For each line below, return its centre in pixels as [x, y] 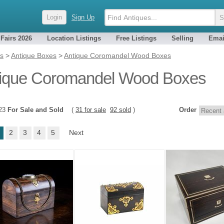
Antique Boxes [34, 55]
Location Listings [74, 38]
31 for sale [91, 110]
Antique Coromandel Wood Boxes [117, 55]
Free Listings [136, 38]
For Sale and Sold [35, 110]
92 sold [120, 110]
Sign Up [83, 17]
